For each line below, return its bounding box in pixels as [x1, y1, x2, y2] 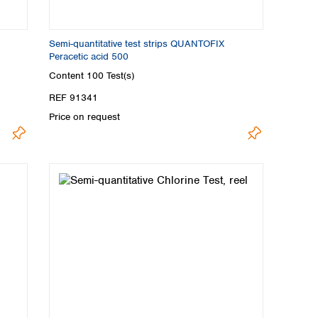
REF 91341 [49, 92, 98, 104]
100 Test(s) [87, 69, 134, 82]
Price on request [49, 111, 120, 124]
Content [49, 69, 87, 82]
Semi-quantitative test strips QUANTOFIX [49, 37, 224, 50]
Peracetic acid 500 [49, 50, 128, 62]
